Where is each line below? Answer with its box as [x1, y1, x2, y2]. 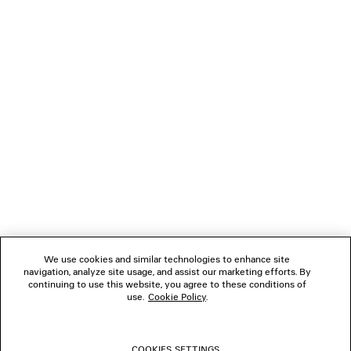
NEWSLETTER [9, 74, 75, 87]
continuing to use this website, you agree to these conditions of [27, 278, 306, 290]
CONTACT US [9, 309, 72, 322]
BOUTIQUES [9, 262, 67, 275]
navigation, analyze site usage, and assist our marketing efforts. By [23, 266, 311, 277]
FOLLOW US [9, 215, 67, 228]
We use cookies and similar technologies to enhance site [44, 253, 291, 265]
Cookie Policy [147, 291, 206, 302]
